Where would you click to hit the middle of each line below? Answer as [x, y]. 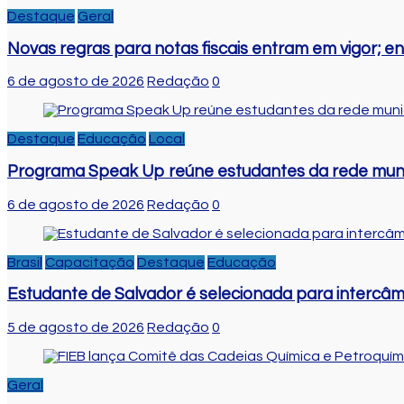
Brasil [25, 262]
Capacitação [90, 262]
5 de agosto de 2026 [76, 328]
